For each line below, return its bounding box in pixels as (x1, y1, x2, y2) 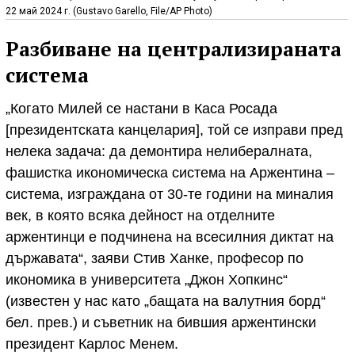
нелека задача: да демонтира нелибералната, (6, 143, 312, 159)
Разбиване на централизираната (6, 36, 342, 63)
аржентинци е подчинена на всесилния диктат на (6, 228, 334, 245)
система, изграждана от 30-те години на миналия (6, 185, 334, 202)
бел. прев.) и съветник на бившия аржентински (6, 314, 316, 330)
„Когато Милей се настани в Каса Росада (6, 100, 277, 116)
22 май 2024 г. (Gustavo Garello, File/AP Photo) (6, 5, 212, 17)
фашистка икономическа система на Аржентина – (6, 164, 334, 181)
